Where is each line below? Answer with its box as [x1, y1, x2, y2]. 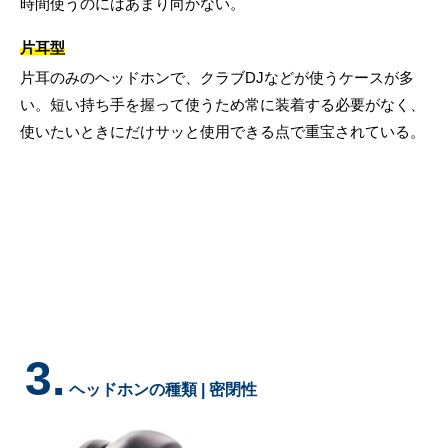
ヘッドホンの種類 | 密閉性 [68, 381, 257, 399]
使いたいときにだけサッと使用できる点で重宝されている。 [20, 123, 425, 141]
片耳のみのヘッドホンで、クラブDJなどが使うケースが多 [20, 69, 414, 87]
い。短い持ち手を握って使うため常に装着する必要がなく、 [20, 96, 425, 114]
